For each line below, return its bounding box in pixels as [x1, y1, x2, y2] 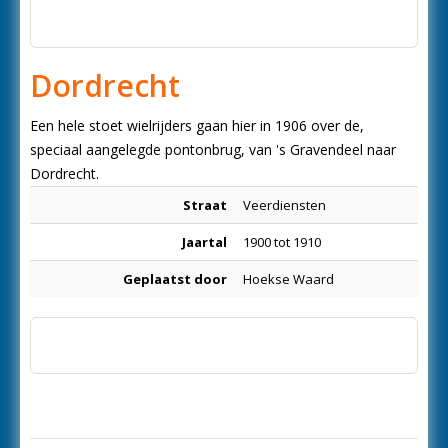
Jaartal [182, 233, 227, 251]
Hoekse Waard [243, 270, 334, 288]
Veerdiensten [243, 196, 326, 214]
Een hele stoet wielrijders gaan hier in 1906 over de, [30, 116, 364, 135]
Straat [183, 196, 227, 214]
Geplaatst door [123, 270, 227, 288]
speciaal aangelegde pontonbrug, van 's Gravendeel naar [30, 140, 396, 159]
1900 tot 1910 [243, 233, 321, 251]
